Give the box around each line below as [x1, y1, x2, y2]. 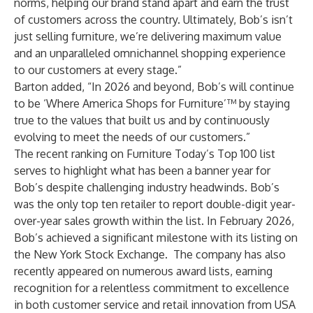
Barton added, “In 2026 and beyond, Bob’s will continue [14, 80, 294, 94]
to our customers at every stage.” [14, 63, 182, 77]
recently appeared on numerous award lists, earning [14, 264, 272, 278]
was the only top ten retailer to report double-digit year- [14, 197, 296, 211]
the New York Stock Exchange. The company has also [14, 247, 286, 261]
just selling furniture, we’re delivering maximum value [14, 29, 282, 43]
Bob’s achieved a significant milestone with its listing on [14, 231, 298, 245]
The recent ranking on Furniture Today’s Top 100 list [14, 147, 275, 161]
